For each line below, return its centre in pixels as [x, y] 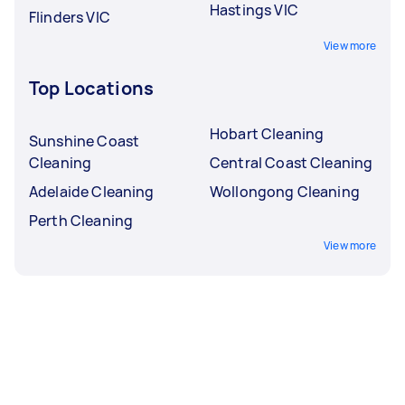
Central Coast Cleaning [292, 162]
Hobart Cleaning [267, 133]
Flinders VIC [70, 17]
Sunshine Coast [85, 141]
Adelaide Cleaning [92, 191]
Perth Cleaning [81, 220]
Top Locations [91, 88]
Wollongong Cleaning [285, 191]
